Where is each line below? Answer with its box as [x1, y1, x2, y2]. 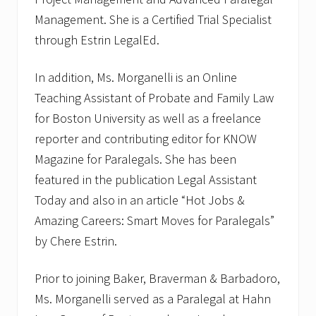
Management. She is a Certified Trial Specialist [35, 11, 272, 28]
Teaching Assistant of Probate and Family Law [35, 90, 274, 107]
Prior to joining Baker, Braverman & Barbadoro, [35, 270, 280, 287]
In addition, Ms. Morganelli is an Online [35, 69, 237, 86]
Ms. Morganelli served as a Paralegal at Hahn [35, 291, 271, 308]
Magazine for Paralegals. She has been [35, 151, 236, 168]
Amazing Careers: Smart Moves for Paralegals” [35, 212, 274, 229]
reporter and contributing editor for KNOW [35, 130, 257, 147]
